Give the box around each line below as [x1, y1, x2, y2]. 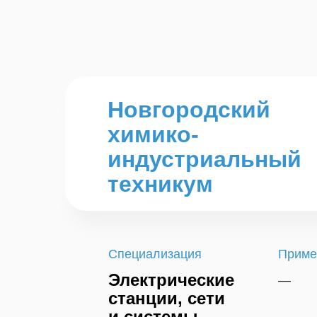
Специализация [108, 247, 202, 261]
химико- [108, 122, 199, 147]
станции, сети [108, 289, 225, 308]
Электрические [108, 270, 234, 289]
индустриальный [108, 146, 301, 172]
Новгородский [108, 97, 270, 122]
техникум [108, 171, 213, 197]
